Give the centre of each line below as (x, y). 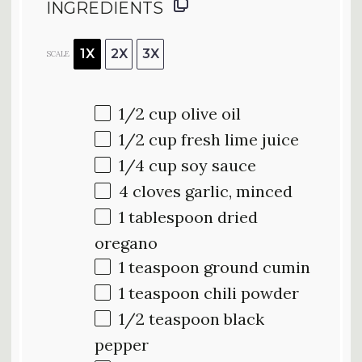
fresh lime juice (238, 139)
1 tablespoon (166, 217)
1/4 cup (148, 165)
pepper (122, 344)
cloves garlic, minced (210, 191)
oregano (126, 242)
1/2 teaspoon (169, 318)
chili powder (249, 293)
